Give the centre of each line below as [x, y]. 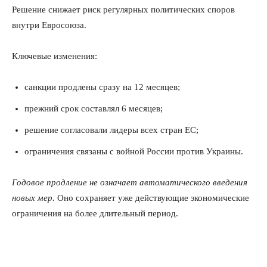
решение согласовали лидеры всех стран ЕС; [111, 130]
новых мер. [33, 198]
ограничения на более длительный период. [95, 213]
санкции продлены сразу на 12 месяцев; [102, 87]
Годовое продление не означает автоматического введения [130, 182]
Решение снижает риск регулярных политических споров [123, 10]
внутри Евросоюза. [49, 25]
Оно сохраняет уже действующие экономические [152, 198]
